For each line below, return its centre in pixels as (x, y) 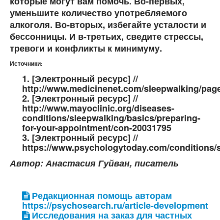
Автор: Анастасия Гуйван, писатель (94, 163)
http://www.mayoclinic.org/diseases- (98, 108)
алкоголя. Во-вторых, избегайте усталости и (108, 25)
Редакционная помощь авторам (101, 196)
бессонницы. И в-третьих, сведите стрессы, (107, 37)
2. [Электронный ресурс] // (80, 98)
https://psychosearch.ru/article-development (115, 206)
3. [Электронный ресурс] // (80, 138)
